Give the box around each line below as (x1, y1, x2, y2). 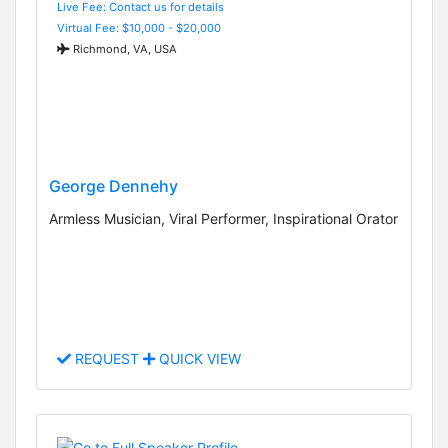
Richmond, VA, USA (70, 41, 177, 56)
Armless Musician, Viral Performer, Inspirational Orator (49, 209, 398, 227)
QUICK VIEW (155, 350, 241, 368)
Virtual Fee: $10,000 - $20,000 (57, 20, 221, 35)
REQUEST (71, 350, 143, 368)
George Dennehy (49, 175, 178, 196)
